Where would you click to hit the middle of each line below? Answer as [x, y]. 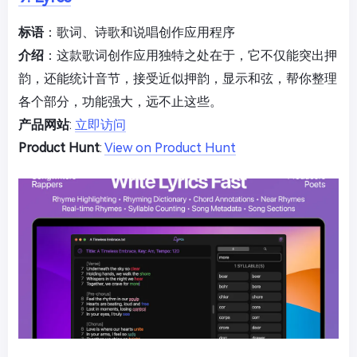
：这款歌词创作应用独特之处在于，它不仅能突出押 [190, 55]
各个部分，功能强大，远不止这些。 [120, 102]
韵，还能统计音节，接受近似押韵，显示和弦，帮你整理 [178, 78]
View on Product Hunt [170, 148]
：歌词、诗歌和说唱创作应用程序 [139, 32]
